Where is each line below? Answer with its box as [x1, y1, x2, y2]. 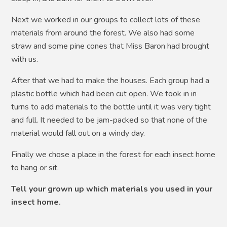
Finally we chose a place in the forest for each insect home [11, 148, 216, 160]
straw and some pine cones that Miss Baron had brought [11, 40, 210, 52]
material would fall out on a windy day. [11, 127, 145, 139]
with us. [11, 53, 39, 65]
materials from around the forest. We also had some [11, 27, 195, 39]
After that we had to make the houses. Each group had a [11, 74, 210, 86]
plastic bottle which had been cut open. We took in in [11, 88, 197, 99]
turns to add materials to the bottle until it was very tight [11, 101, 211, 112]
